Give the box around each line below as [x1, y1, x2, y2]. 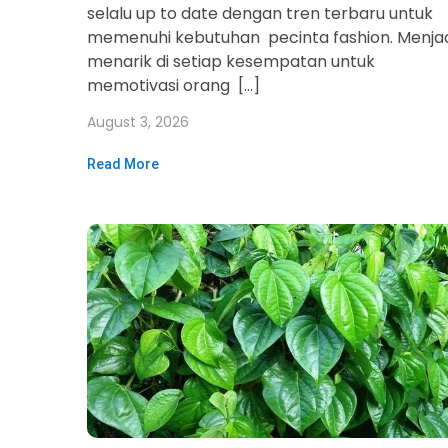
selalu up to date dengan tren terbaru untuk [87, 2, 433, 25]
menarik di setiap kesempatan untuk [87, 50, 375, 73]
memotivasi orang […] [87, 74, 260, 97]
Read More [87, 156, 159, 172]
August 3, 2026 [87, 112, 189, 132]
